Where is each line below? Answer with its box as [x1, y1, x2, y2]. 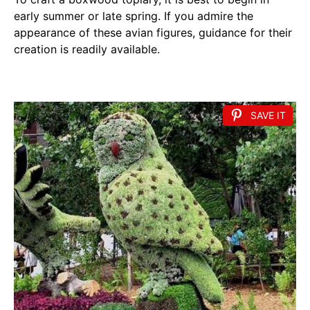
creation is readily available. [14, 42, 160, 57]
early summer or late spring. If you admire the [14, 9, 253, 24]
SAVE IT [250, 109, 286, 122]
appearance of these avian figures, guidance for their [14, 26, 292, 40]
